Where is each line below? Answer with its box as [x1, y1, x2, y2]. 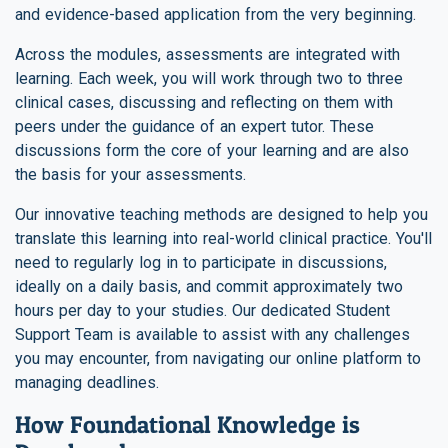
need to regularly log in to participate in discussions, [15, 253, 387, 273]
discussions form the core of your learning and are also [15, 141, 409, 161]
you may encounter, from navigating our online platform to [15, 349, 421, 369]
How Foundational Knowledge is [15, 410, 360, 440]
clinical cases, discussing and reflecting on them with [15, 93, 393, 113]
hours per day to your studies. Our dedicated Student [15, 301, 390, 321]
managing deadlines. [15, 373, 159, 393]
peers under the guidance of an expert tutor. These [15, 117, 374, 137]
